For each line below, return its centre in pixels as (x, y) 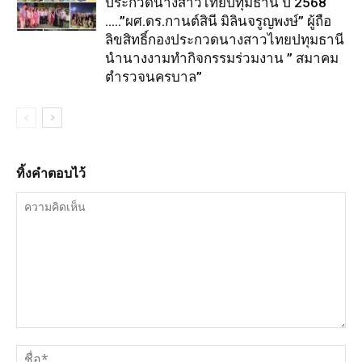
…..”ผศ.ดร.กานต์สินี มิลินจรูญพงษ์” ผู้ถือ (218, 21)
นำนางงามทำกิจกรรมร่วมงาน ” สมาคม (222, 59)
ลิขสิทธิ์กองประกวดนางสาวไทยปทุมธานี (225, 40)
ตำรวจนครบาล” (154, 77)
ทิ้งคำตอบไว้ (51, 174)
